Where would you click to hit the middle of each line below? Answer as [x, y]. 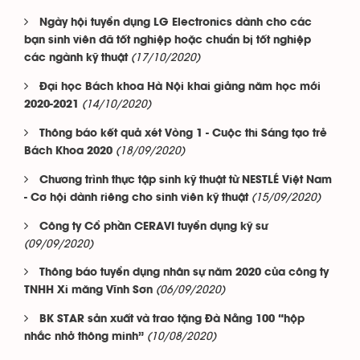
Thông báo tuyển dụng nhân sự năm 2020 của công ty [184, 273]
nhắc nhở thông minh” [84, 337]
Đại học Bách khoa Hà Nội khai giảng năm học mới [180, 87]
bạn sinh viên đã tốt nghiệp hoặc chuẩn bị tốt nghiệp [168, 41]
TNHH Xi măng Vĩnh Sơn [88, 290]
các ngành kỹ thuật [76, 58]
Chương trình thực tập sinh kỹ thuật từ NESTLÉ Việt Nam [186, 180]
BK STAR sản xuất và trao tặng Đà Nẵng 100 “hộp [172, 319]
